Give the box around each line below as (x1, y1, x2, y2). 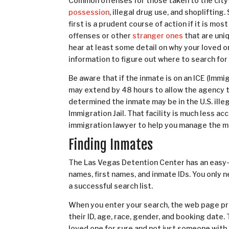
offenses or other (68, 31, 131, 40)
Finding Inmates (68, 136, 153, 153)
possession (68, 7, 110, 16)
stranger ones (132, 31, 184, 40)
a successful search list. (68, 181, 153, 190)
